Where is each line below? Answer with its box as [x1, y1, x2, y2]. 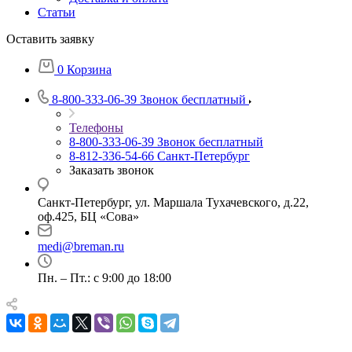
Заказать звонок [69, 163, 154, 177]
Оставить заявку [6, 31, 94, 46]
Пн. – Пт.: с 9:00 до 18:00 [38, 270, 171, 284]
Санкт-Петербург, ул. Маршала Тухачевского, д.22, [38, 195, 309, 209]
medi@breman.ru [38, 239, 124, 253]
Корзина [67, 62, 112, 76]
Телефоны [69, 120, 123, 134]
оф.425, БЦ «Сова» [38, 209, 139, 223]
